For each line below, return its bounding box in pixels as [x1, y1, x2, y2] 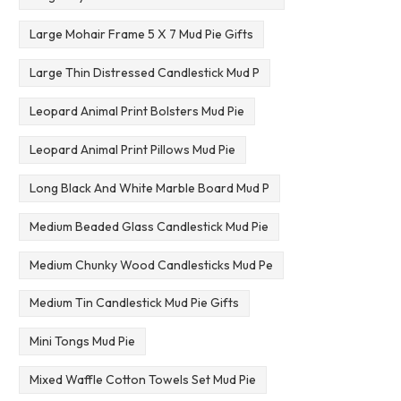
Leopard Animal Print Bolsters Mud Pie [29, 102, 244, 119]
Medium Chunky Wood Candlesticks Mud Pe [29, 256, 273, 273]
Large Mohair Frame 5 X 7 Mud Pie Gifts [29, 25, 253, 42]
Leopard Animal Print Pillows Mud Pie [29, 141, 235, 158]
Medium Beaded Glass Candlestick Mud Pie [29, 218, 269, 235]
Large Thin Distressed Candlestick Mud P [29, 64, 260, 81]
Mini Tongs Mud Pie [29, 333, 135, 350]
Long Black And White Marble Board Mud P [29, 179, 269, 196]
